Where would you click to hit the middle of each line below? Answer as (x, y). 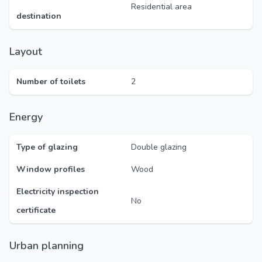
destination (39, 16)
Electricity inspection (58, 192)
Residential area (161, 7)
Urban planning (50, 246)
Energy (29, 117)
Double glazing (159, 147)
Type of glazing (47, 147)
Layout (28, 51)
